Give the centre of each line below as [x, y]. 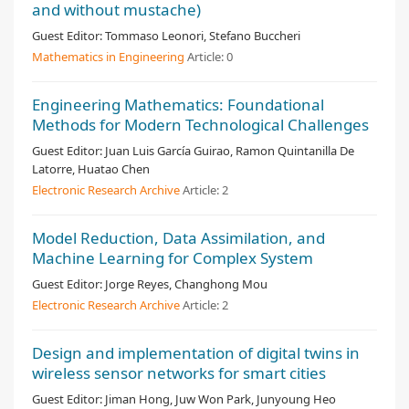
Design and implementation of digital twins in [196, 353]
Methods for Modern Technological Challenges [200, 125]
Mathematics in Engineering [108, 57]
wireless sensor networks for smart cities [179, 373]
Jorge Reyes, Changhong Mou [186, 284]
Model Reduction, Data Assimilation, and [178, 238]
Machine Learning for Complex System [173, 258]
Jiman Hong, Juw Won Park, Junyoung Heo [220, 399]
